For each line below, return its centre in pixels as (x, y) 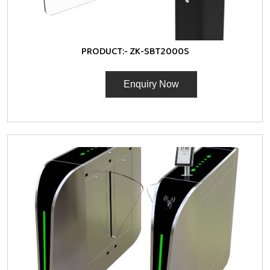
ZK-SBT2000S (159, 51)
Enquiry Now (152, 84)
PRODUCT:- (105, 51)
